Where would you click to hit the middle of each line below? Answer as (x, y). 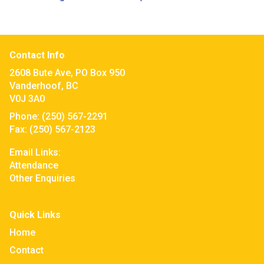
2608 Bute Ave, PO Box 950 (67, 73)
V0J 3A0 (27, 99)
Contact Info (37, 55)
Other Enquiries (42, 178)
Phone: (24, 116)
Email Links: (35, 152)
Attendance (34, 165)
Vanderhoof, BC (44, 86)
